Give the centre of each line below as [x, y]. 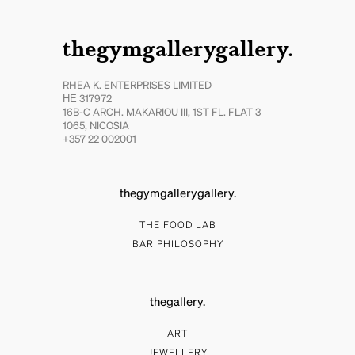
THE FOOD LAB [177, 226]
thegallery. [177, 303]
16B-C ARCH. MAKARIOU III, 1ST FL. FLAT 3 [161, 113]
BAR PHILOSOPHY [177, 245]
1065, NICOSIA [95, 127]
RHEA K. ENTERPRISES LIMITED [137, 86]
